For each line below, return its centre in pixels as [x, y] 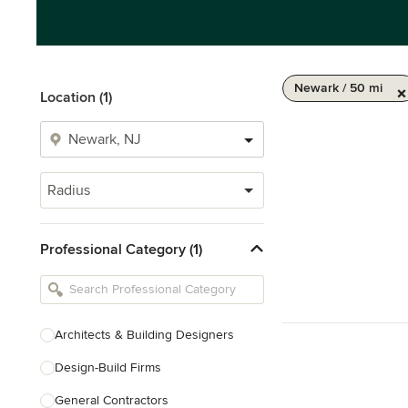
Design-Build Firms [108, 367]
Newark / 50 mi [338, 88]
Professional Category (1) [121, 249]
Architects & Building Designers [144, 335]
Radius [69, 190]
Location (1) [76, 97]
